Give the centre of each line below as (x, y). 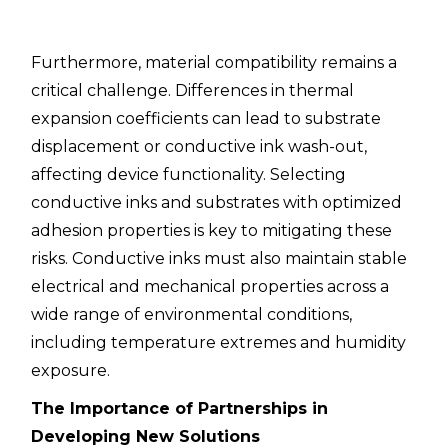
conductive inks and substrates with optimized (217, 203)
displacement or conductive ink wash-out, (199, 147)
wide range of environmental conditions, (192, 315)
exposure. (71, 371)
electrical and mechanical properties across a (210, 287)
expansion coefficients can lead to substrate (206, 119)
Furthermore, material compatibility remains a (214, 63)
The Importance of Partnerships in (180, 409)
